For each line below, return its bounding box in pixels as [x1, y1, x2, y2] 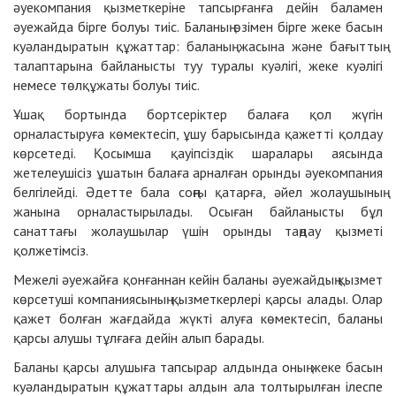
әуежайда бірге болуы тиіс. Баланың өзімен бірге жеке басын [13, 18, 383, 36]
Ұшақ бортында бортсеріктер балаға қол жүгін [13, 105, 383, 124]
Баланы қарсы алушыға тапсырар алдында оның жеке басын [13, 358, 383, 377]
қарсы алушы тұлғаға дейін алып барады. [13, 329, 263, 347]
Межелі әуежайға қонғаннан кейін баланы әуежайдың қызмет [13, 270, 383, 289]
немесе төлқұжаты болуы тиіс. [13, 76, 200, 95]
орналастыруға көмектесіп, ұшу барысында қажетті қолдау [13, 125, 383, 143]
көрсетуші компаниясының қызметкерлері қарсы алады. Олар [13, 290, 383, 308]
